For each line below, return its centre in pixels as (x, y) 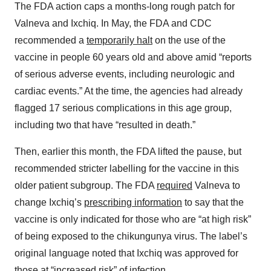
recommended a (51, 41)
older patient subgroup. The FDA (86, 186)
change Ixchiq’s (49, 203)
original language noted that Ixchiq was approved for (126, 253)
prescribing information (133, 203)
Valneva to (216, 186)
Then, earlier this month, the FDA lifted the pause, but (128, 152)
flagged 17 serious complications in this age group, (123, 108)
